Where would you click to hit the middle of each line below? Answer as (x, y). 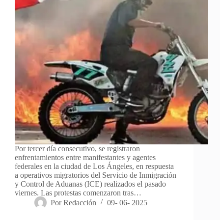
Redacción (80, 202)
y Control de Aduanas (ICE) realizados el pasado (90, 184)
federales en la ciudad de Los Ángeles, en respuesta (94, 166)
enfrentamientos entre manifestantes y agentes (85, 157)
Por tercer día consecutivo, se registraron (77, 148)
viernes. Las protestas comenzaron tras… (78, 192)
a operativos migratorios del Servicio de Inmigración (96, 175)
